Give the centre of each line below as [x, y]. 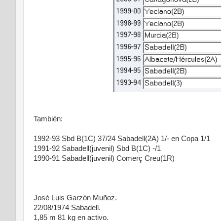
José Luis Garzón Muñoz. [75, 198]
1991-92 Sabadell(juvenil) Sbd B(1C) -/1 [97, 148]
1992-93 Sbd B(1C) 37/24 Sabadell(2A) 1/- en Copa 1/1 [122, 139]
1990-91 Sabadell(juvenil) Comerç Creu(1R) [104, 158]
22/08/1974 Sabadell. [67, 208]
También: [48, 119]
